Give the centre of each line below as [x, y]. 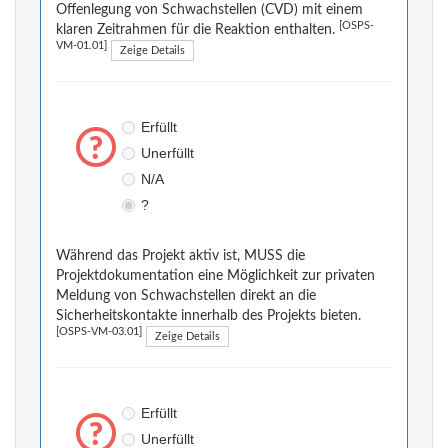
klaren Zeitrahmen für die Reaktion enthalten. [197, 30]
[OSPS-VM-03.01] [99, 332]
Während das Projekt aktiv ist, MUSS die [180, 256]
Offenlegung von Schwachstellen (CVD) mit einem [209, 10]
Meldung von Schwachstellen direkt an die [186, 296]
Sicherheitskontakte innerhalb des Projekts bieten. [208, 316]
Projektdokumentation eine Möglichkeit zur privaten [215, 276]
